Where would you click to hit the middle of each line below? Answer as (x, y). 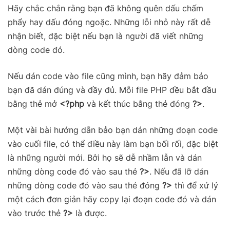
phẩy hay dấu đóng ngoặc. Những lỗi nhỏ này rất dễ (109, 22)
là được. (90, 213)
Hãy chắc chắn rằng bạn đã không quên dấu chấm (106, 8)
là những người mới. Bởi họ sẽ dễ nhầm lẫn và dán (105, 158)
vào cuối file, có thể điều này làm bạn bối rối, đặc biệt (113, 144)
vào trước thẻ (35, 213)
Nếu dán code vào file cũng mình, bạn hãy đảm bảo (108, 76)
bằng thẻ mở (34, 104)
